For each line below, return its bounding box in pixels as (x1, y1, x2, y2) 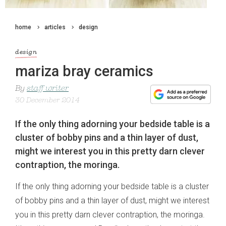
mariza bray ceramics (15, 63, 153, 80)
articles (44, 24, 66, 31)
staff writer (27, 85, 69, 93)
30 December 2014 (15, 97, 80, 105)
